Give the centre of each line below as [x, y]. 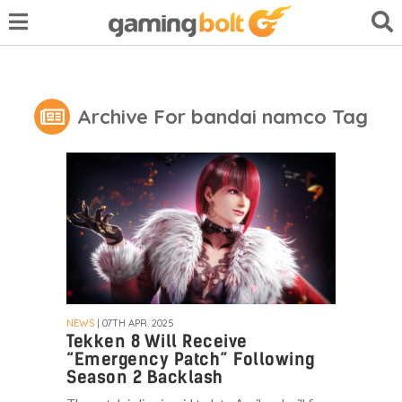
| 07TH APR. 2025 [134, 323]
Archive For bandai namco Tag [222, 116]
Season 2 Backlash [145, 377]
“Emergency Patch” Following [191, 359]
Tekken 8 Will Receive [157, 341]
